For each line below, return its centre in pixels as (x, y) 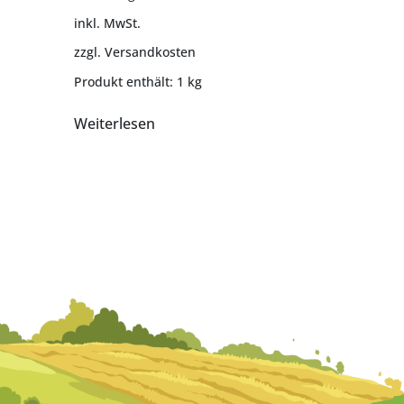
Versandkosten (150, 52)
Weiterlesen (114, 123)
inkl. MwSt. (107, 23)
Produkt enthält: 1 (130, 81)
